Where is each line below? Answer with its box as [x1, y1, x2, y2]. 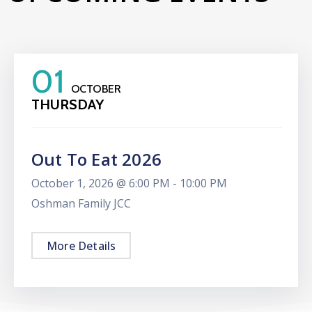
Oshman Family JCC [31, 196, 131, 212]
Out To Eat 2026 [31, 148, 162, 171]
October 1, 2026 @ [31, 175, 129, 192]
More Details [47, 238, 116, 254]
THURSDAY [31, 96, 104, 114]
